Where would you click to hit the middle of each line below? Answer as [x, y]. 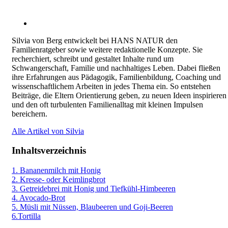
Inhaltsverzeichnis [49, 151]
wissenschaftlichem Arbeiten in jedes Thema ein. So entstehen [111, 86]
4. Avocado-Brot [38, 197]
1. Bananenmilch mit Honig [56, 170]
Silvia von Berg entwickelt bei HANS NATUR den [95, 40]
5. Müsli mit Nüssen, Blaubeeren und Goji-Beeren [92, 207]
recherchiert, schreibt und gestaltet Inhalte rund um [93, 59]
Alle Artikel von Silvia [48, 131]
